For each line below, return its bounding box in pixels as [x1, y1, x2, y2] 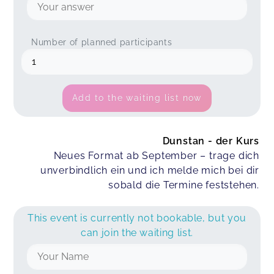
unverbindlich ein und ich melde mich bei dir [40, 165, 259, 177]
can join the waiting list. [81, 227, 193, 239]
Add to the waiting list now [72, 93, 202, 103]
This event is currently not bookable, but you [28, 212, 246, 224]
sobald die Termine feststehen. [108, 179, 259, 191]
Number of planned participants [31, 37, 172, 48]
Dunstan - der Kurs [162, 135, 259, 147]
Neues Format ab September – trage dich [53, 150, 259, 162]
